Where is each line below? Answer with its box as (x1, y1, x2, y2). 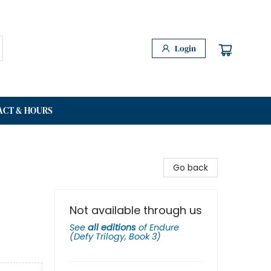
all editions (88, 221, 136, 233)
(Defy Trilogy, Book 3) (70, 230, 161, 243)
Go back (173, 162, 208, 174)
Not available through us (70, 203, 202, 218)
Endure (149, 221, 179, 233)
